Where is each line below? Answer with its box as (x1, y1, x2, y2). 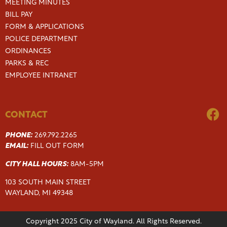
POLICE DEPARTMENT (5, 35, 78, 43)
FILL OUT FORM (30, 142, 84, 150)
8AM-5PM (68, 161, 104, 168)
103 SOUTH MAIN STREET (5, 179, 91, 186)
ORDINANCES (5, 48, 51, 55)
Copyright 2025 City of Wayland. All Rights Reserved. (25, 218, 202, 225)
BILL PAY (5, 11, 32, 19)
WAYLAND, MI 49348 (5, 190, 73, 197)
